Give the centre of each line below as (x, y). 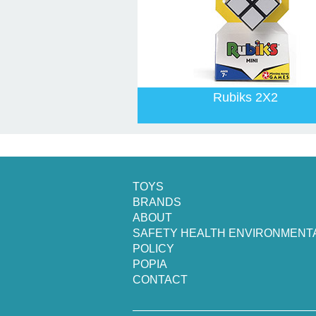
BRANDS (157, 202)
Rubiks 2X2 (246, 97)
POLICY (153, 249)
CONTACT (160, 280)
